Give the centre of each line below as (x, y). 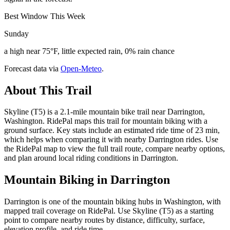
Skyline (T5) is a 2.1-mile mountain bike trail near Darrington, (104, 112)
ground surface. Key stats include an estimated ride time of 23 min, (112, 130)
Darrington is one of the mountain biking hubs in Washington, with (112, 202)
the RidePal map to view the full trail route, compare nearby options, (114, 149)
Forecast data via (31, 68)
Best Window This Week (45, 16)
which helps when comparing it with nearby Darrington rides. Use (111, 140)
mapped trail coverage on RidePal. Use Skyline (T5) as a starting (109, 211)
